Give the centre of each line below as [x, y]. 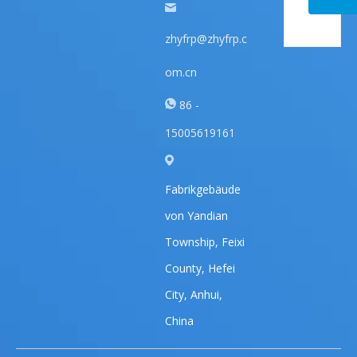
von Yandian [196, 216]
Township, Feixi [204, 242]
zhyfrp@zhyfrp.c [206, 39]
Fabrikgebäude [202, 189]
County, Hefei [200, 268]
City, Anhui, [193, 294]
